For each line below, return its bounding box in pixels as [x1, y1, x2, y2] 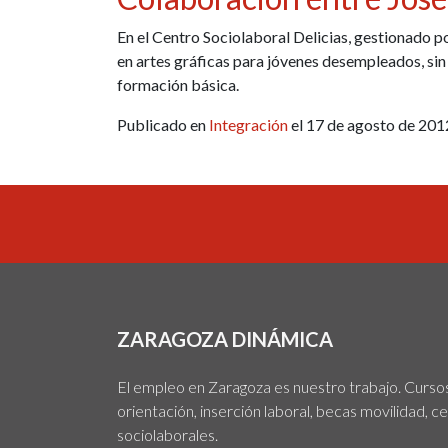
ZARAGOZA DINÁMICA [117, 326, 333, 351]
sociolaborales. [117, 424, 218, 444]
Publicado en [117, 114, 209, 134]
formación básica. [117, 74, 239, 94]
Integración [209, 114, 288, 134]
